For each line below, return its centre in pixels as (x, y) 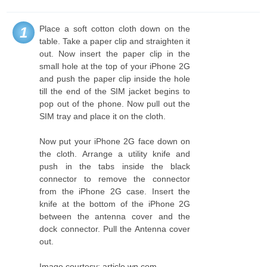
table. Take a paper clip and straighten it (115, 41)
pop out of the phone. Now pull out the (115, 104)
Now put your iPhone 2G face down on (115, 141)
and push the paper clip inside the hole (115, 79)
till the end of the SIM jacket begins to (115, 91)
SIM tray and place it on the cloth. (103, 116)
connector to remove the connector (115, 179)
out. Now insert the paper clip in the (115, 54)
